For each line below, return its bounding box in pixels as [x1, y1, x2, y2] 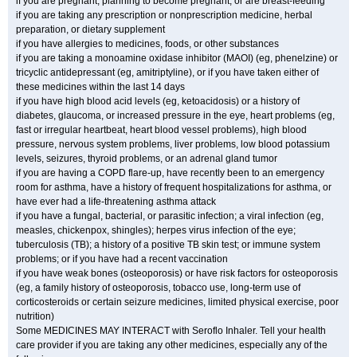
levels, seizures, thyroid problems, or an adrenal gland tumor [16, 153, 277, 164]
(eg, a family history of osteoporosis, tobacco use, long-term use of [16, 282, 300, 293]
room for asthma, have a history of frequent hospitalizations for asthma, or [16, 182, 331, 193]
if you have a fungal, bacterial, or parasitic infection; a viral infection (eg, [16, 210, 324, 222]
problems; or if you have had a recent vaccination [16, 253, 228, 265]
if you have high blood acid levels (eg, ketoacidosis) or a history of [16, 96, 300, 107]
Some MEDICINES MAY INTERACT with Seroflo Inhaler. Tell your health [16, 325, 326, 336]
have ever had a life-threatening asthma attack [16, 196, 216, 207]
